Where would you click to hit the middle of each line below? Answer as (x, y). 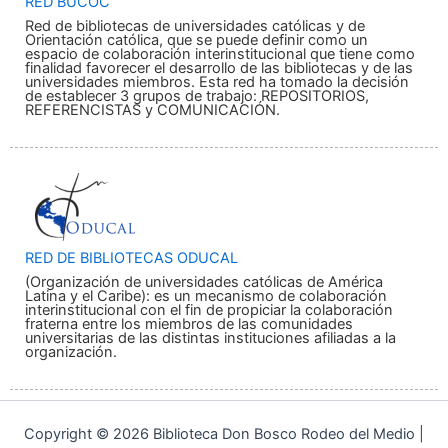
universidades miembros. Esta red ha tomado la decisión (217, 82)
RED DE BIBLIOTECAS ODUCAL (131, 258)
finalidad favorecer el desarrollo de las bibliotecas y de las (219, 68)
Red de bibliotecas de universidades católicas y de (195, 26)
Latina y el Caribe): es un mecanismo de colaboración (206, 296)
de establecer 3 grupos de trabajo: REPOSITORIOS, (197, 96)
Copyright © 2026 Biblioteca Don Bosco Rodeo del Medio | (224, 434)
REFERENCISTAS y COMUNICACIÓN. (152, 110)
